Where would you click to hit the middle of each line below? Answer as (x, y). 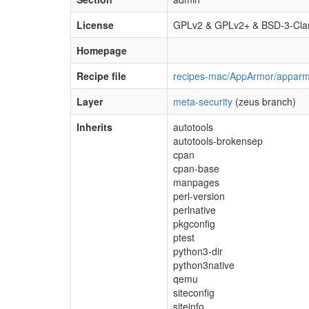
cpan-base (196, 168)
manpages (196, 182)
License (95, 25)
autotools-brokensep (218, 141)
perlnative (195, 210)
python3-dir (198, 251)
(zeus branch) (264, 101)
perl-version (199, 196)
